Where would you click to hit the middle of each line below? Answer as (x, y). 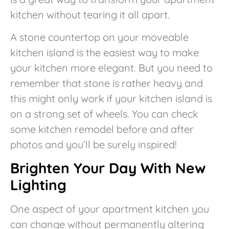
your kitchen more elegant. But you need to (111, 67)
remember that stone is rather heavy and (107, 83)
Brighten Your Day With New (108, 168)
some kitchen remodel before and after (102, 129)
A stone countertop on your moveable (99, 37)
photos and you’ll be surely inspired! (94, 144)
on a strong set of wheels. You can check (104, 113)
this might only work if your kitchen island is (111, 98)
